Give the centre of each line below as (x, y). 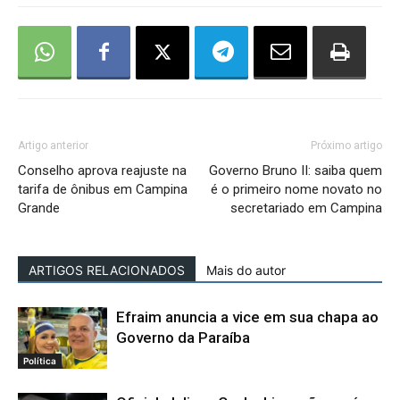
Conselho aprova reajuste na (102, 171)
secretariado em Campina (306, 208)
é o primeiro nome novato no (296, 189)
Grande (39, 208)
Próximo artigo (346, 146)
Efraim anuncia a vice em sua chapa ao (247, 317)
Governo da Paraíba (183, 337)
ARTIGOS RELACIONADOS (107, 270)
